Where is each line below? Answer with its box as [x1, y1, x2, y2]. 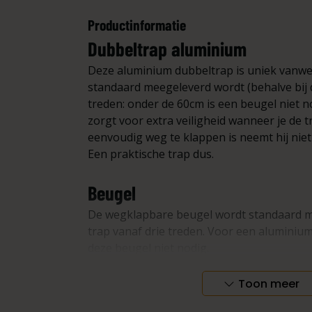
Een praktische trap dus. [88, 146, 214, 162]
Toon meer [237, 275, 299, 292]
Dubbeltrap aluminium [88, 37, 247, 61]
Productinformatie [88, 16, 186, 33]
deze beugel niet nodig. [88, 240, 212, 256]
